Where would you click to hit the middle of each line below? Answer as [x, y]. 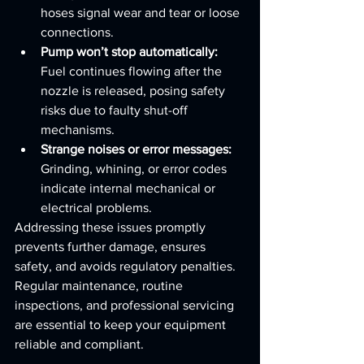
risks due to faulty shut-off [116, 110]
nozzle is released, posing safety [134, 91]
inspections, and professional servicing [126, 305]
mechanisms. [78, 130]
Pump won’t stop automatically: [129, 52]
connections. [77, 32]
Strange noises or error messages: [136, 149]
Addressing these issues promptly [112, 227]
